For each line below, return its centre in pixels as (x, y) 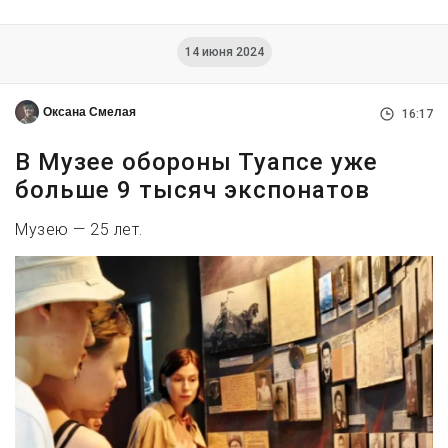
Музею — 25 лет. (79, 230)
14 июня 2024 (224, 52)
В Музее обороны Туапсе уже (196, 162)
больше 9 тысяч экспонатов (192, 190)
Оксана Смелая (89, 112)
